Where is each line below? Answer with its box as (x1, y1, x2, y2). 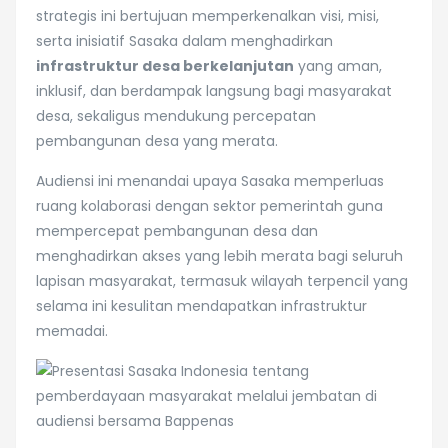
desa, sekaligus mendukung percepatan (36, 106, 316, 126)
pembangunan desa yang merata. (36, 131, 278, 151)
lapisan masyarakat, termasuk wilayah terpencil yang (36, 271, 408, 291)
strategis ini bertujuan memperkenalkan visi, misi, (36, 6, 379, 26)
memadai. (36, 321, 108, 341)
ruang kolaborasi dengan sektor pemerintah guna (36, 196, 383, 216)
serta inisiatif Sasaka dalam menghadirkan (36, 31, 333, 51)
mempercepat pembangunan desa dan (36, 221, 318, 241)
